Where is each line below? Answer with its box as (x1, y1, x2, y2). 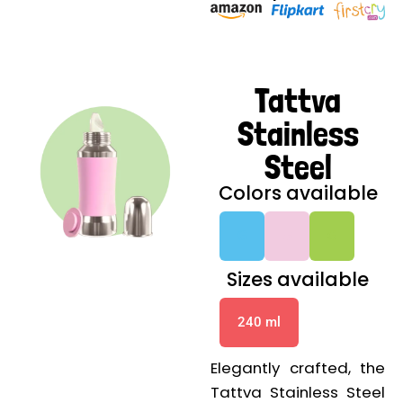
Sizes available (227, 266, 369, 293)
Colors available (218, 180, 378, 207)
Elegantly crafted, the (210, 357, 385, 380)
